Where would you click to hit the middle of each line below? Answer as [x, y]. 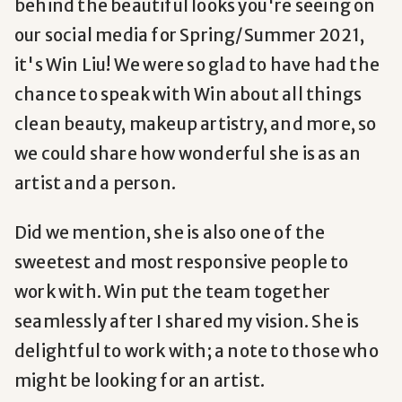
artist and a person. [95, 184]
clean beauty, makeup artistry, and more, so [196, 124]
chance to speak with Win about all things [188, 95]
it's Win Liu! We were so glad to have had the [197, 65]
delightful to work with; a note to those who [197, 351]
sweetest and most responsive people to [182, 262]
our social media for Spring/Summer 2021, [190, 35]
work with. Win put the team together [173, 292]
